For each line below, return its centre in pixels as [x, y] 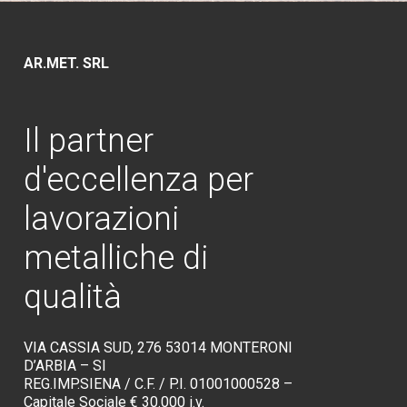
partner [100, 140]
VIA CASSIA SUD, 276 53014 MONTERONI [158, 347]
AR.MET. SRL [66, 63]
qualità [72, 297]
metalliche [99, 258]
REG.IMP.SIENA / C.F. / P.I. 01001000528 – [158, 383]
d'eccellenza [111, 179]
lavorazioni [101, 218]
